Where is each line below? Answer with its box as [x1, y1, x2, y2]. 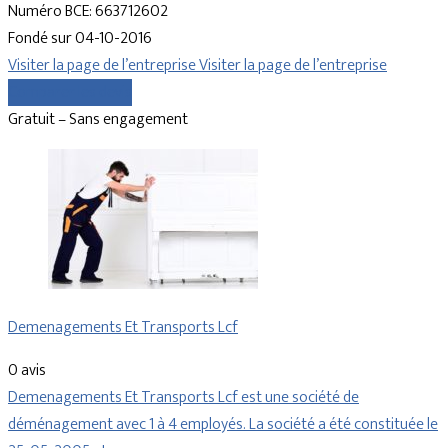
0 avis [8, 357, 46, 385]
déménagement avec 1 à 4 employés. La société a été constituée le [8, 411, 438, 439]
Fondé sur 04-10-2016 [8, 25, 152, 53]
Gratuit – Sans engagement [8, 106, 188, 134]
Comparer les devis [8, 79, 132, 107]
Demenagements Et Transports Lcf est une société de [8, 384, 359, 412]
